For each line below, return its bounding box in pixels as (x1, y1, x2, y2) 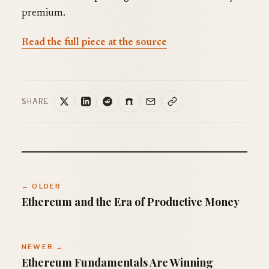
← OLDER (22, 181, 62, 190)
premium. (22, 8, 65, 19)
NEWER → (22, 242, 64, 251)
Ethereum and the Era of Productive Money (22, 194, 240, 209)
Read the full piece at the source (22, 37, 167, 48)
